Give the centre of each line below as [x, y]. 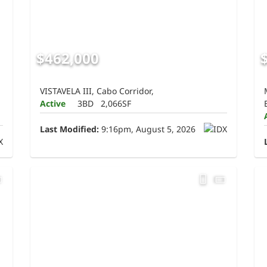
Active [53, 104]
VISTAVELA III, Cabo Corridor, [97, 91]
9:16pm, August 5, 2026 [148, 129]
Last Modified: [70, 129]
